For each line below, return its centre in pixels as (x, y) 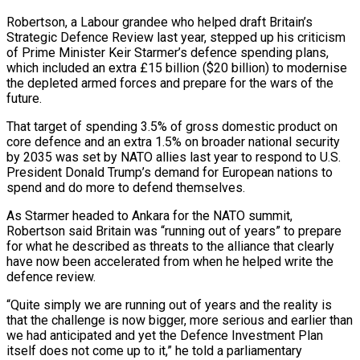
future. (24, 98)
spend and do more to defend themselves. (126, 187)
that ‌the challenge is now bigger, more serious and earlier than (180, 320)
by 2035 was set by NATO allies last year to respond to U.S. (174, 157)
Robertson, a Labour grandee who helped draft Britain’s (160, 22)
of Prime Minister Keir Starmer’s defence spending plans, (168, 52)
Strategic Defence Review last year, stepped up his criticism (176, 37)
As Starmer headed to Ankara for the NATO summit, (149, 215)
